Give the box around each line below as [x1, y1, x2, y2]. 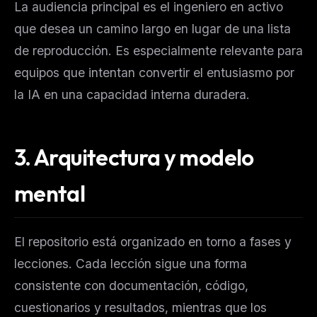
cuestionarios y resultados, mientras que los [14, 299, 267, 315]
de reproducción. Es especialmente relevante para [14, 43, 303, 59]
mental [14, 179, 86, 208]
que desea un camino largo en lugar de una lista [14, 21, 291, 37]
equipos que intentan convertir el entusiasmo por [14, 65, 294, 81]
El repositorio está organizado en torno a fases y [14, 234, 292, 249]
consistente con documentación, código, [14, 277, 248, 293]
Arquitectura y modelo [34, 143, 254, 172]
